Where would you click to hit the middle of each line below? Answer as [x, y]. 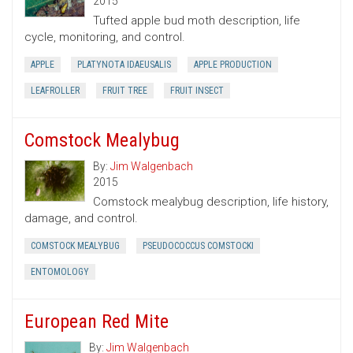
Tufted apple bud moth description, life [197, 21]
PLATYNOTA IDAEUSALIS [124, 65]
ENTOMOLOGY [60, 272]
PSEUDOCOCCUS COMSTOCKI [198, 246]
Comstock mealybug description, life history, [211, 202]
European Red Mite [97, 322]
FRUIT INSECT [197, 91]
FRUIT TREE [125, 91]
